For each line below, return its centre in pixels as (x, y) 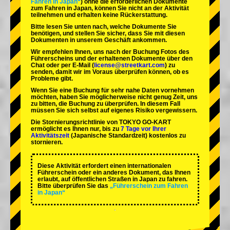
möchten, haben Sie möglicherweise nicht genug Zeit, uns (114, 97)
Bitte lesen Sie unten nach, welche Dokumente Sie (104, 27)
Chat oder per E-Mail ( (62, 65)
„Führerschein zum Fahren (149, 186)
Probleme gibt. (52, 79)
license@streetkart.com (129, 65)
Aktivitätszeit (50, 136)
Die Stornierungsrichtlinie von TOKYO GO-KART (101, 122)
